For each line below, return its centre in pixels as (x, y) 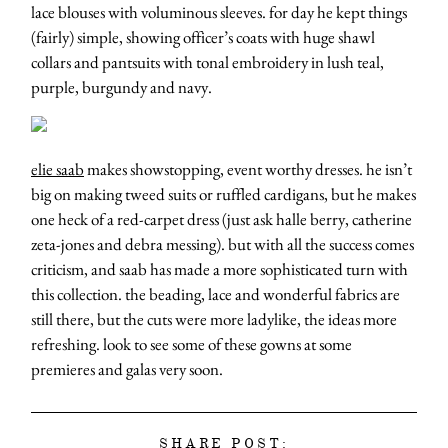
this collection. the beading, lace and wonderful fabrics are (215, 294)
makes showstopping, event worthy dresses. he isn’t (248, 169)
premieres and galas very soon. (127, 369)
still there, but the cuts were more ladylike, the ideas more (214, 319)
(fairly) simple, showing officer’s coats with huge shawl (203, 36)
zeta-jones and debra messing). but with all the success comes (222, 244)
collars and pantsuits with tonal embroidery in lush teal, (207, 61)
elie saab (57, 169)
